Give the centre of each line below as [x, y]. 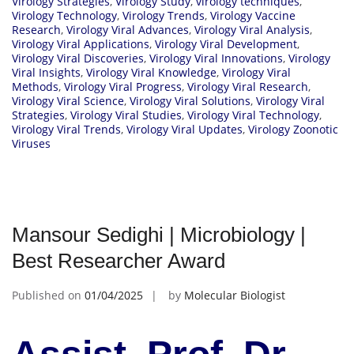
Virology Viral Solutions [190, 101]
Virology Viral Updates [185, 130]
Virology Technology [64, 16]
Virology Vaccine [253, 16]
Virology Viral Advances [128, 30]
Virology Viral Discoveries [78, 58]
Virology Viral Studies [126, 115]
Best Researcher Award [119, 261]
